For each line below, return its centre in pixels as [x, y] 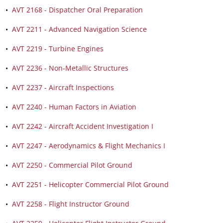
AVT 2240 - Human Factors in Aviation [74, 107]
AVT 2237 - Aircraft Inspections [63, 87]
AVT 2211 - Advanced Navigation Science [79, 29]
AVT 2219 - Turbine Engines [58, 49]
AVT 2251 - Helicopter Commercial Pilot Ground [90, 184]
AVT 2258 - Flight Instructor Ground [71, 204]
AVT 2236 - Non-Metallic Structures [70, 68]
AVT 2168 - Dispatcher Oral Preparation [77, 10]
